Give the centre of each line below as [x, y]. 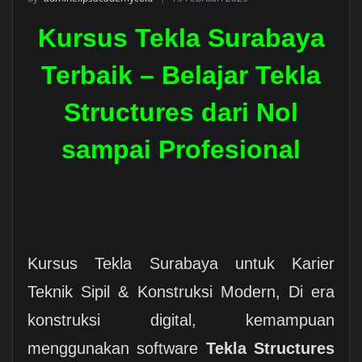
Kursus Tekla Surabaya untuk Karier [181, 263]
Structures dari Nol [181, 112]
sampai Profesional [181, 149]
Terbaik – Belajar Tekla [181, 75]
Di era [311, 291]
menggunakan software [116, 348]
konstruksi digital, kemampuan [181, 320]
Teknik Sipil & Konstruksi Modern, [158, 291]
